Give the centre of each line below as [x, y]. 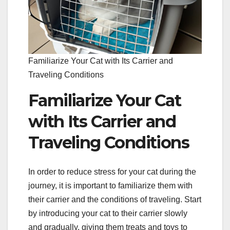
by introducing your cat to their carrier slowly [108, 213]
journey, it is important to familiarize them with [110, 185]
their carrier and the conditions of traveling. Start [115, 199]
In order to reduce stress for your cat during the [112, 171]
